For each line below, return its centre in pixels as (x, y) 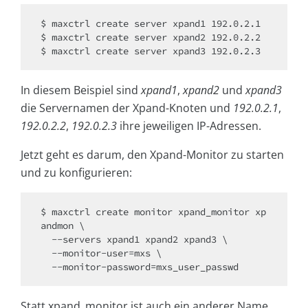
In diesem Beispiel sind (81, 90)
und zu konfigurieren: (76, 173)
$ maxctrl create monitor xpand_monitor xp (153, 212)
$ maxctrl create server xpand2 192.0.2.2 (151, 37)
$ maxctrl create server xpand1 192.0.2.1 (151, 24)
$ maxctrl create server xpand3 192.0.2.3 (151, 51)
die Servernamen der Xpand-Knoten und (127, 108)
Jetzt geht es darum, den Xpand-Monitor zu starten (152, 155)
